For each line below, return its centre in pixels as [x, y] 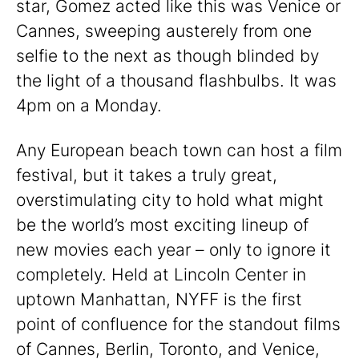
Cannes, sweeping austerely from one [164, 31]
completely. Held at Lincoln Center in [161, 275]
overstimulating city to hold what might [170, 200]
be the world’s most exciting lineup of [162, 225]
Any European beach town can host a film [179, 151]
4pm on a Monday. [89, 105]
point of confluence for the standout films [178, 325]
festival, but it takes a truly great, [147, 175]
